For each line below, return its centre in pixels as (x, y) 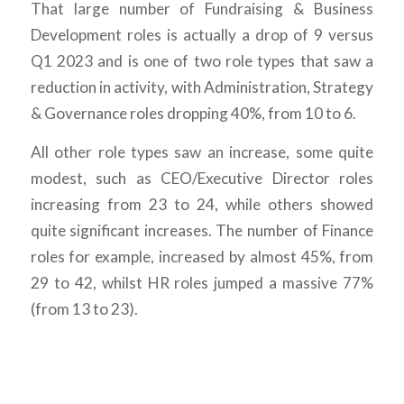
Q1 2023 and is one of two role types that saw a (202, 60)
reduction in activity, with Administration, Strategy (202, 87)
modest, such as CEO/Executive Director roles (202, 179)
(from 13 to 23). (84, 309)
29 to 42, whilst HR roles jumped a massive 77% (202, 283)
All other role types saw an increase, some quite (202, 152)
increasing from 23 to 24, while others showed (202, 205)
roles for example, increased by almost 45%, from (202, 257)
